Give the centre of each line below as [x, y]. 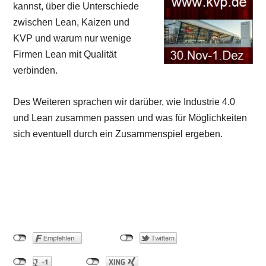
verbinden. [36, 70]
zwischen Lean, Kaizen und [72, 22]
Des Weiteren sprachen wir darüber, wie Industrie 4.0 [124, 102]
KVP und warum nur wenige [72, 38]
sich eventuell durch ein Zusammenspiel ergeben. [118, 134]
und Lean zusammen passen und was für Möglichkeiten [130, 118]
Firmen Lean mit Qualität [65, 54]
